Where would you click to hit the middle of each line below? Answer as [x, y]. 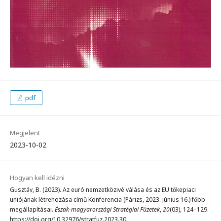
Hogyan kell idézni [37, 178]
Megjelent [25, 133]
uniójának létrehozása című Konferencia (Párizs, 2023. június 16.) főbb [108, 200]
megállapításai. [32, 210]
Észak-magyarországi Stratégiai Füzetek [107, 210]
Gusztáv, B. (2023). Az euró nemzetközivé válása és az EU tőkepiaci [103, 190]
